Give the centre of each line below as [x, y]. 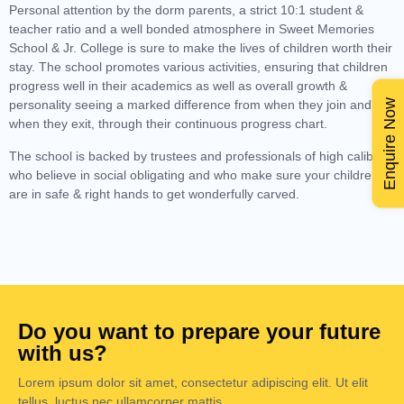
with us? [63, 353]
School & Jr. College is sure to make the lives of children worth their [201, 48]
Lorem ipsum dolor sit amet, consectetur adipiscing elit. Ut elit [193, 382]
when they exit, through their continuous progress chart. [168, 124]
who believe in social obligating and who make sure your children [194, 174]
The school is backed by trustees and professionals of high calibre [197, 156]
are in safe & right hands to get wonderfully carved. [154, 193]
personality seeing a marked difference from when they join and [190, 105]
